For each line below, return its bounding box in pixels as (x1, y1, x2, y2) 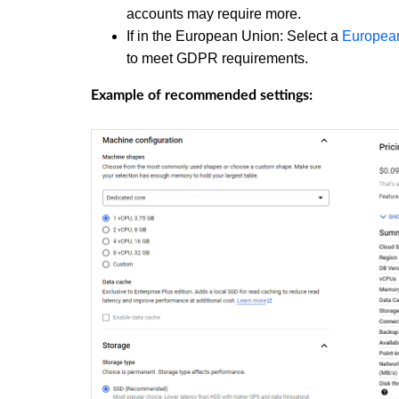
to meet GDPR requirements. (126, 50, 308, 66)
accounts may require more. (126, 5, 301, 21)
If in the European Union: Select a (126, 28, 342, 44)
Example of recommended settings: (91, 87, 313, 102)
